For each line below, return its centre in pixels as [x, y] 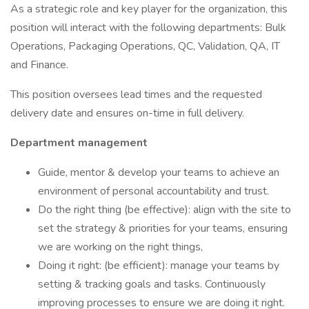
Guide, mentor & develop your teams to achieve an [159, 172]
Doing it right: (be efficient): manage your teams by [159, 266]
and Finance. [39, 65]
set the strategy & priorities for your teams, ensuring [163, 228]
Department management [79, 143]
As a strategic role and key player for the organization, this [149, 9]
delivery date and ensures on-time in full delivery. [127, 113]
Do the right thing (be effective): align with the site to [165, 210]
